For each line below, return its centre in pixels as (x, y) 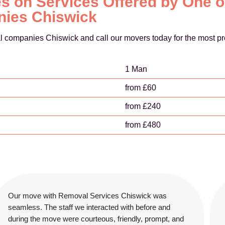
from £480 (143, 125)
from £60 (141, 88)
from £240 (143, 106)
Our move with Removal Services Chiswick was (87, 196)
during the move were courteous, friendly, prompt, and (96, 219)
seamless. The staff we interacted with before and (89, 207)
